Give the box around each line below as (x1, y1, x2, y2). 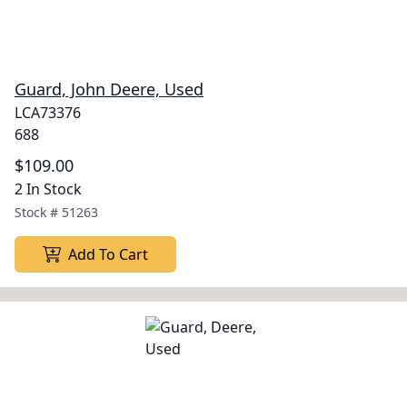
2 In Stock (15, 179, 82, 199)
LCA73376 (15, 103, 81, 123)
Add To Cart (68, 244, 148, 264)
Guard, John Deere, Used (15, 78, 203, 100)
